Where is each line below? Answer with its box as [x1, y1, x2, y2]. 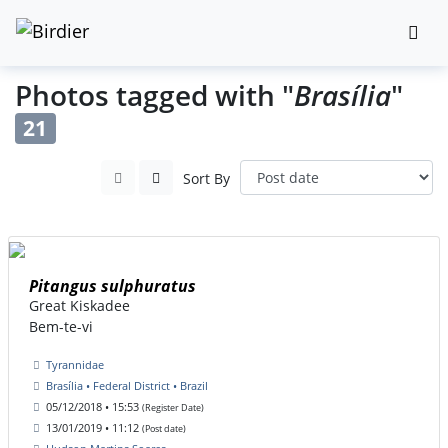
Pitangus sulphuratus [29, 275, 196, 298]
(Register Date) [142, 401, 204, 415]
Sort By [183, 169, 230, 189]
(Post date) [142, 422, 186, 436]
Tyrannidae [46, 357, 104, 373]
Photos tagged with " [15, 76, 294, 114]
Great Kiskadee [29, 296, 130, 316]
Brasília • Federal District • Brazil [46, 378, 208, 394]
